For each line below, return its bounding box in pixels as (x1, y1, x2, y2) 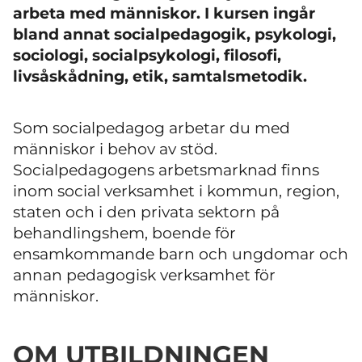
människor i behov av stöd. (13, 140, 217, 158)
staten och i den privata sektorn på (13, 203, 280, 221)
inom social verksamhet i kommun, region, (13, 182, 339, 200)
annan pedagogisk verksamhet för (13, 266, 276, 284)
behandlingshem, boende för (13, 224, 236, 242)
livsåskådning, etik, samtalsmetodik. (13, 67, 311, 86)
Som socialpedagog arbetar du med (13, 119, 290, 137)
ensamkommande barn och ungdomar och (13, 245, 348, 263)
